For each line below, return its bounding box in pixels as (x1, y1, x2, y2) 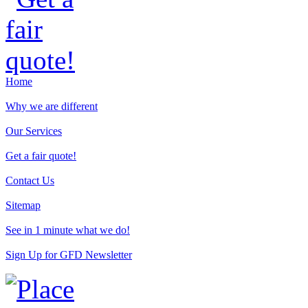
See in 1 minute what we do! (5, 224, 130, 236)
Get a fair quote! (5, 150, 76, 162)
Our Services (5, 125, 62, 137)
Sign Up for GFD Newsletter (5, 249, 132, 261)
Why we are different (5, 100, 98, 113)
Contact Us (5, 175, 54, 187)
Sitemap (5, 199, 41, 212)
